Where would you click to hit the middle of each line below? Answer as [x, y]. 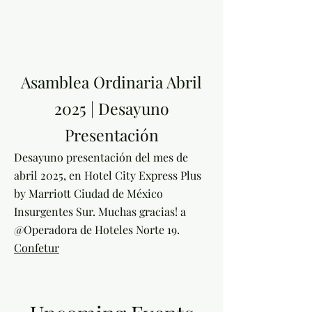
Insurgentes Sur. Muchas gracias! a [100, 211]
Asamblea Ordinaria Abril [111, 82]
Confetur [37, 248]
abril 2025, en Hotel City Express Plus [108, 175]
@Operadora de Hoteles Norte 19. [97, 229]
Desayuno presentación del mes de [101, 157]
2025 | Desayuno [111, 108]
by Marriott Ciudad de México [88, 193]
